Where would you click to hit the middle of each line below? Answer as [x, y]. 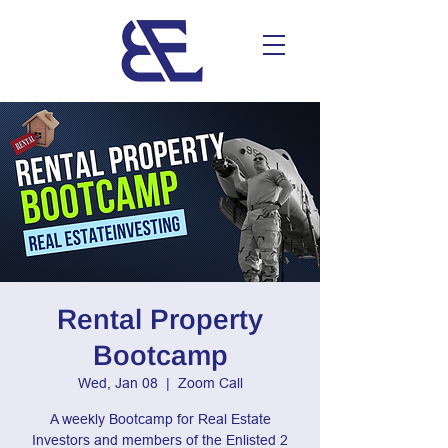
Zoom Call [210, 383]
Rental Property [160, 319]
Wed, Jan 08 [117, 383]
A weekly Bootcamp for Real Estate [160, 419]
